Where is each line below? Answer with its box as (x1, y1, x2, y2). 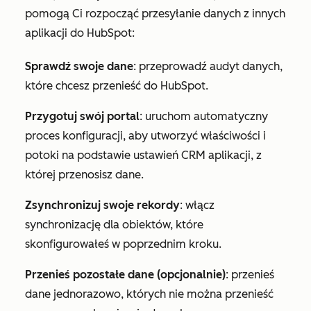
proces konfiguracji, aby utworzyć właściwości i (25, 128, 266, 142)
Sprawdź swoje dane (25, 59, 133, 73)
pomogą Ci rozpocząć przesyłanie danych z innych (25, 6, 285, 20)
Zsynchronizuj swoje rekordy (25, 198, 180, 212)
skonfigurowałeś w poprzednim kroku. (25, 237, 221, 251)
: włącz (180, 198, 215, 212)
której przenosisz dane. (25, 167, 144, 181)
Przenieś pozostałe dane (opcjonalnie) (25, 267, 226, 281)
